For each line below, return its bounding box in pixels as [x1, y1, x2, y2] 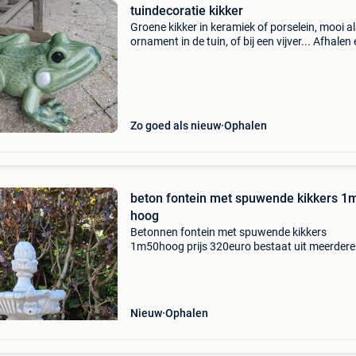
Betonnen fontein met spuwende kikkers [130, 226, 327, 238]
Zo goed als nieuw [130, 119, 221, 132]
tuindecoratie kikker [130, 3, 243, 18]
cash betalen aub [130, 49, 215, 62]
